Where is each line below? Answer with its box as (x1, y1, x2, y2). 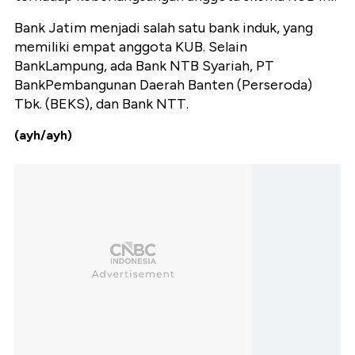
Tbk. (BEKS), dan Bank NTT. (14, 95, 189, 113)
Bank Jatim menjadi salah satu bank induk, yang (14, 19, 313, 37)
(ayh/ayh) (14, 128, 72, 143)
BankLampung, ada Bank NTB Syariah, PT (14, 57, 274, 75)
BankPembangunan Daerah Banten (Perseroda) (14, 76, 312, 94)
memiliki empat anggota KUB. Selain (14, 38, 247, 56)
